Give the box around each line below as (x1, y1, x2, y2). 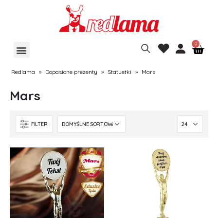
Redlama (11, 68, 35, 76)
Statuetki (107, 68, 131, 76)
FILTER (31, 121, 48, 128)
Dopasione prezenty (45, 68, 97, 76)
